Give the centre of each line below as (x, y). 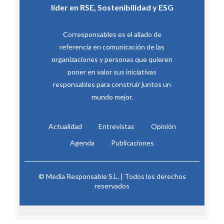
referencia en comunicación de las (112, 47)
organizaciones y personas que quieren (112, 59)
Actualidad (65, 126)
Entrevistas (116, 126)
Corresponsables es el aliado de (112, 34)
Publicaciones (132, 143)
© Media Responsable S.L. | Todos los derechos (112, 176)
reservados (112, 186)
